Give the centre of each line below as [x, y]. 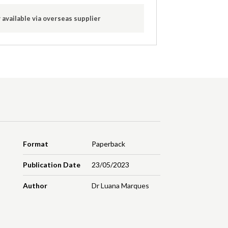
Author [35, 186]
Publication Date [52, 165]
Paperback [108, 144]
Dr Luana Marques [120, 186]
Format [36, 144]
